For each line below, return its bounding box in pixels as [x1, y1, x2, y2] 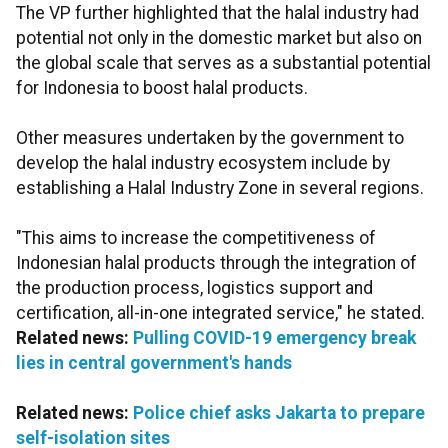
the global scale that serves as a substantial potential [16, 53, 431, 74]
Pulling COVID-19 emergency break [133, 328, 416, 349]
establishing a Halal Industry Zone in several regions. [16, 178, 424, 199]
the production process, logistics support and [16, 278, 373, 299]
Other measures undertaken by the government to [16, 128, 404, 149]
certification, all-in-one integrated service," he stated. [16, 303, 425, 324]
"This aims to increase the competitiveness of [16, 228, 376, 249]
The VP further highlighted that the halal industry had [16, 3, 419, 24]
